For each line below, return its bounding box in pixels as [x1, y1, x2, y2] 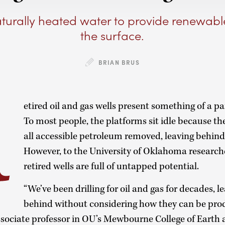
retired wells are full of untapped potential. [24, 160, 199, 173]
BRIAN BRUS [98, 58, 140, 67]
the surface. [80, 27, 145, 44]
